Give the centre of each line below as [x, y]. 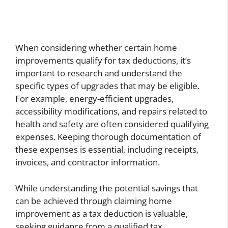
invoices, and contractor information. [88, 162]
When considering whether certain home [96, 48]
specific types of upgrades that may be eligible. [107, 86]
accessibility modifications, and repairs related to [111, 111]
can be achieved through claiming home [94, 201]
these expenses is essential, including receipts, [107, 150]
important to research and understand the [99, 73]
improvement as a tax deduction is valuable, [102, 213]
